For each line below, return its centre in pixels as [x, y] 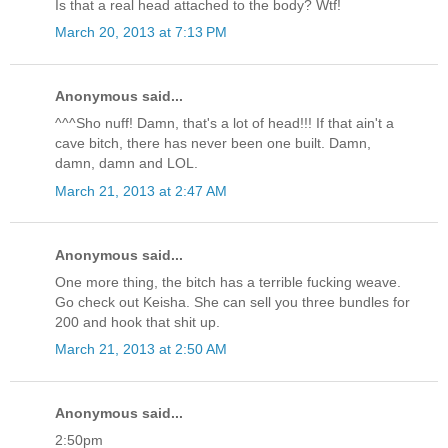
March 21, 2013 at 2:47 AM [141, 190]
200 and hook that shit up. [137, 321]
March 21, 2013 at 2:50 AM [141, 349]
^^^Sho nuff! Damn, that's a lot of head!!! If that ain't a [224, 123]
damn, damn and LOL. [126, 163]
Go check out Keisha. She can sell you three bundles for [232, 301]
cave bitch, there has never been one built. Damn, [213, 143]
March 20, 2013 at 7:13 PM [141, 31]
